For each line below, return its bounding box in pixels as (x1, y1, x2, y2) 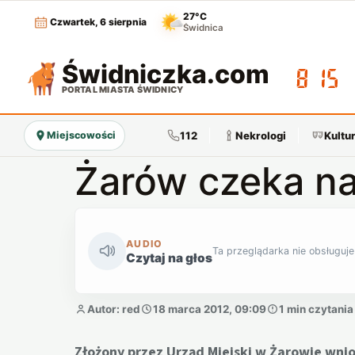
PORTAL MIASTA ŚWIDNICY (61, 83, 184, 95)
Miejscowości (46, 129, 116, 141)
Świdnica (183, 22, 224, 34)
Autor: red (86, 303, 140, 316)
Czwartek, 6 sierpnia (50, 16, 147, 29)
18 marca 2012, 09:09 (152, 303, 266, 316)
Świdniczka (61, 58, 207, 90)
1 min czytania (278, 303, 353, 316)
